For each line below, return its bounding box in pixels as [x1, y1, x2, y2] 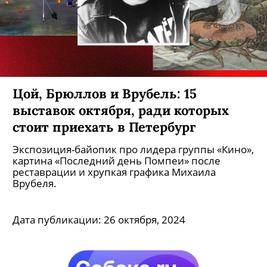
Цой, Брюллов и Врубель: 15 [13, 85, 197, 102]
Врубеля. [13, 176, 57, 190]
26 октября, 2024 [104, 213, 185, 226]
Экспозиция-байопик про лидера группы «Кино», [13, 142, 254, 156]
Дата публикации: [13, 213, 104, 226]
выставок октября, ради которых [13, 101, 229, 119]
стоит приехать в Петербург [13, 118, 196, 135]
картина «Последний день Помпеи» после [13, 154, 221, 167]
